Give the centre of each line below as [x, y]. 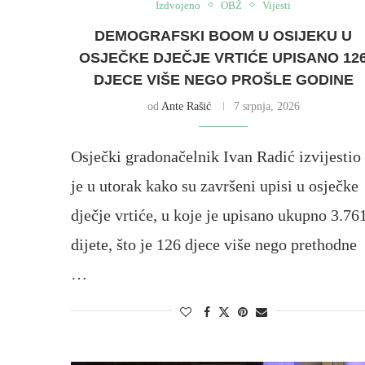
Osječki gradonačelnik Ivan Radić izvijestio [216, 156]
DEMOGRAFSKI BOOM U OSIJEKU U [224, 35]
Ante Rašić [186, 106]
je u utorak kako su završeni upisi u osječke [215, 185]
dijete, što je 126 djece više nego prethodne [214, 244]
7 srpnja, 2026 [266, 106]
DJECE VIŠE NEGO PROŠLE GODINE [223, 79]
